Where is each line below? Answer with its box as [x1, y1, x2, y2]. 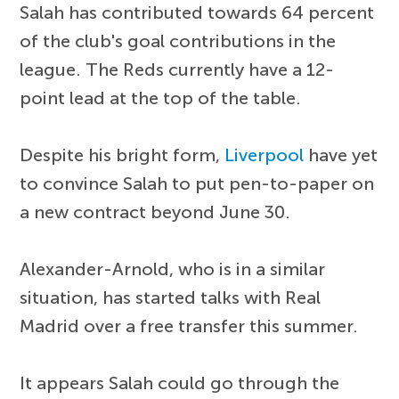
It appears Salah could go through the [20, 371, 340, 394]
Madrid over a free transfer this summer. [20, 314, 359, 337]
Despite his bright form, [20, 143, 225, 166]
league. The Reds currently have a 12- [20, 58, 335, 80]
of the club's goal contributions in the [20, 29, 337, 52]
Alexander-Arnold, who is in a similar [20, 257, 326, 280]
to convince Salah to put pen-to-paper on [20, 172, 375, 194]
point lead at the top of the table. [20, 86, 302, 109]
